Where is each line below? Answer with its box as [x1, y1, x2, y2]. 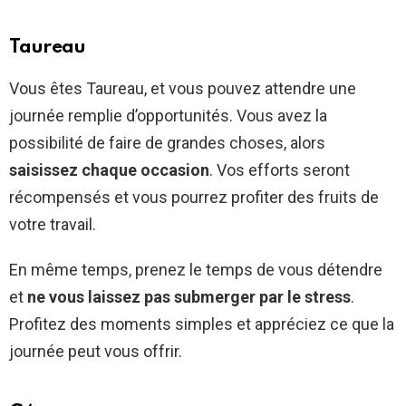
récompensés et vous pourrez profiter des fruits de [9, 188, 379, 208]
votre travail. [9, 215, 96, 235]
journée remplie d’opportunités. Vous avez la [9, 106, 327, 126]
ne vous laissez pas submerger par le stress [27, 287, 351, 307]
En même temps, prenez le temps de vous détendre [9, 260, 382, 280]
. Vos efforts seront [209, 160, 350, 180]
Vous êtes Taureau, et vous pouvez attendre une [9, 79, 356, 99]
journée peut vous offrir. [9, 342, 182, 362]
